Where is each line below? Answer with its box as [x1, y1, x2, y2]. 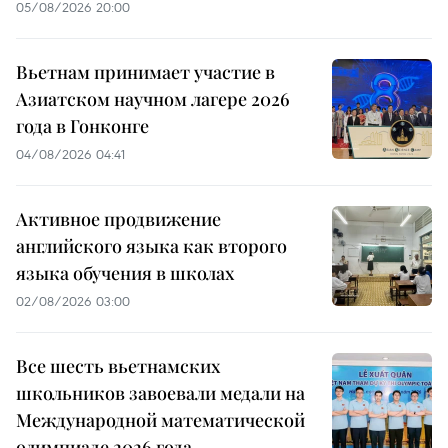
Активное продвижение [16, 207, 221, 232]
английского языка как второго [16, 234, 287, 259]
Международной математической [16, 408, 305, 433]
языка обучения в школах [16, 261, 234, 286]
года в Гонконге [16, 114, 149, 139]
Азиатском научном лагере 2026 [16, 87, 290, 112]
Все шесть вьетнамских [16, 354, 220, 379]
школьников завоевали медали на [16, 381, 305, 406]
